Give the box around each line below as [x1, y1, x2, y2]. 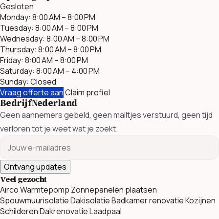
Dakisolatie [70, 195, 110, 206]
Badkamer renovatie [111, 195, 184, 206]
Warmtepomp [20, 184, 69, 196]
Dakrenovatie [40, 206, 88, 217]
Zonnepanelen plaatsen [71, 184, 157, 196]
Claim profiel [65, 87, 110, 98]
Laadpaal [89, 206, 122, 217]
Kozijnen [185, 195, 216, 206]
